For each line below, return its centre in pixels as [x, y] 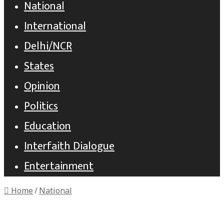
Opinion [42, 86]
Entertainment [59, 166]
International [55, 26]
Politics [41, 106]
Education [47, 126]
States [39, 66]
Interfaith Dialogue [69, 146]
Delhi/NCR [48, 46]
